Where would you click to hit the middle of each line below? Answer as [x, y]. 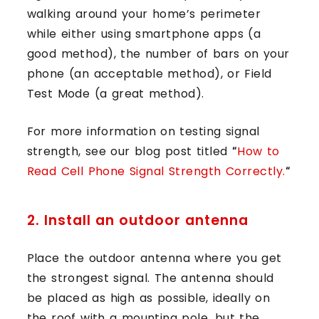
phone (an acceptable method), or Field [149, 73]
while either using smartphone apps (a [144, 33]
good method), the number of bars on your [158, 53]
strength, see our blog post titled [129, 151]
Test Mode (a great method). [115, 93]
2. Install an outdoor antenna [137, 220]
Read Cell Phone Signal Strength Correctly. [156, 171]
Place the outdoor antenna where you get [154, 258]
